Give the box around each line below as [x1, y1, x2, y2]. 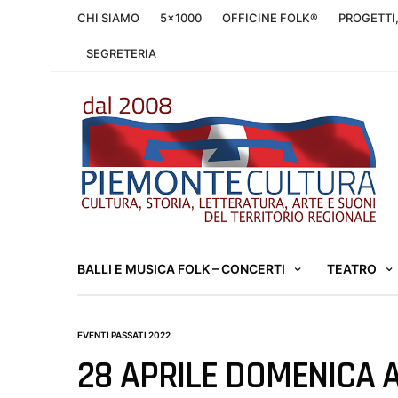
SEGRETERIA [86, 46, 156, 60]
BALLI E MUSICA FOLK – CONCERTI [77, 261, 285, 277]
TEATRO [327, 261, 377, 277]
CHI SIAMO [77, 11, 139, 25]
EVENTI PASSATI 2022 [77, 329, 171, 340]
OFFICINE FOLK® [222, 11, 318, 25]
